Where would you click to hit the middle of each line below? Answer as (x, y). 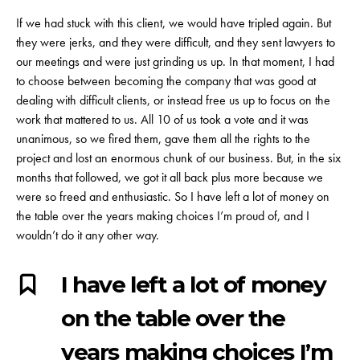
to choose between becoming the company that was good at (166, 80)
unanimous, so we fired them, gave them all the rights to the (163, 138)
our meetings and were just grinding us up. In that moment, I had (175, 61)
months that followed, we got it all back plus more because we (170, 177)
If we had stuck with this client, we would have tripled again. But (174, 22)
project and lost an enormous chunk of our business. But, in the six (178, 157)
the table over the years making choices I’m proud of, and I (163, 215)
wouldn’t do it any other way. (88, 235)
